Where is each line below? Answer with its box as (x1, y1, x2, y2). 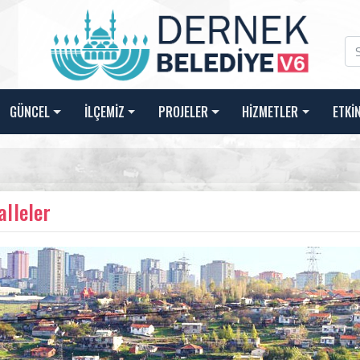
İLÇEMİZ (84, 102, 125, 122)
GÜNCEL (10, 102, 51, 122)
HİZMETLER (242, 102, 299, 122)
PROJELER (157, 102, 208, 122)
